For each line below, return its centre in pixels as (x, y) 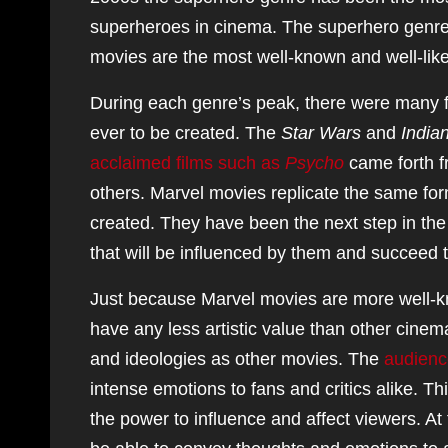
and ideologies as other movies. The (237, 359)
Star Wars (321, 133)
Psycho (314, 163)
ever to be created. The (185, 133)
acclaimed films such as (187, 163)
